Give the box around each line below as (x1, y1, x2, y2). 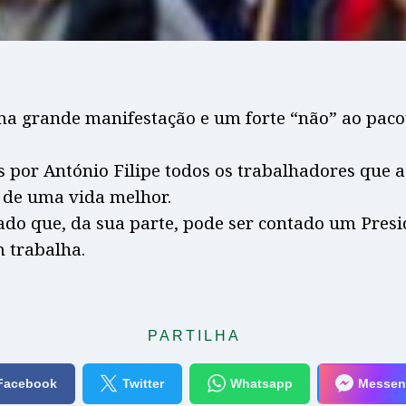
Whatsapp (229, 376, 293, 391)
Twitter (122, 376, 165, 391)
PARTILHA (147, 327, 241, 343)
